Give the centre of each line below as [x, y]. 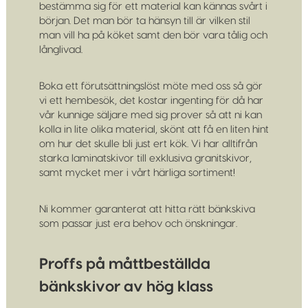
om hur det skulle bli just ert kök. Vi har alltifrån [148, 144]
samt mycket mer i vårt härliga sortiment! [137, 173]
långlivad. [60, 50]
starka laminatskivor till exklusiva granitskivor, [145, 158]
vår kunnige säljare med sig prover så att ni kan [150, 115]
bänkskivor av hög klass [126, 287]
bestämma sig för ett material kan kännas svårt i [153, 7]
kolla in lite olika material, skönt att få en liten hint [154, 130]
